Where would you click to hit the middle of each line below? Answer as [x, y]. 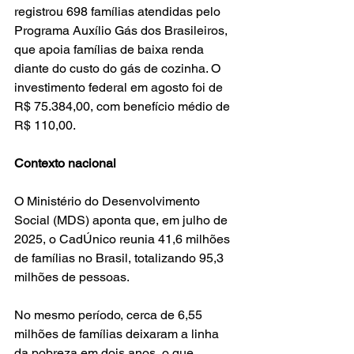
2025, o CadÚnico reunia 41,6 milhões [124, 239]
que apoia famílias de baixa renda [111, 49]
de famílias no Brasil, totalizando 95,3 [121, 258]
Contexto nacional [65, 163]
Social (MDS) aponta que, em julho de [122, 220]
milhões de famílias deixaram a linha [118, 333]
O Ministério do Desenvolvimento [109, 201]
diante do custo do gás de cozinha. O [119, 68]
